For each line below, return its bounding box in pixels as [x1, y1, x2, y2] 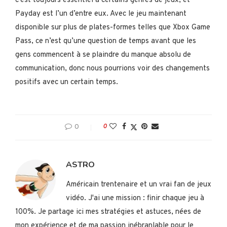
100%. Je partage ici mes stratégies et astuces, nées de [15, 207, 201, 217]
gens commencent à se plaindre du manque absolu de [15, 50, 191, 60]
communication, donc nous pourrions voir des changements [15, 63, 210, 73]
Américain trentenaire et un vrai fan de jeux [66, 179, 211, 190]
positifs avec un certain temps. [15, 77, 118, 87]
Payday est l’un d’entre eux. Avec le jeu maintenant [15, 9, 186, 19]
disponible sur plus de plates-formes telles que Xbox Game [15, 22, 210, 32]
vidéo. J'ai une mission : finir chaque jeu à [66, 193, 204, 203]
